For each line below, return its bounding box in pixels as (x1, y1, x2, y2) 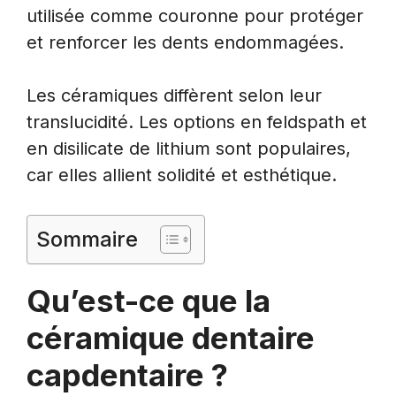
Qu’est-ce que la (27, 281, 270, 319)
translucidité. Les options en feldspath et (27, 110, 367, 133)
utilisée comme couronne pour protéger (27, 4, 363, 27)
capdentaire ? (27, 355, 228, 393)
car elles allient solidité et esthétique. (27, 164, 337, 186)
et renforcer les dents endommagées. (27, 31, 344, 53)
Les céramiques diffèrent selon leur (27, 84, 322, 106)
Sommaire (36, 225, 138, 252)
